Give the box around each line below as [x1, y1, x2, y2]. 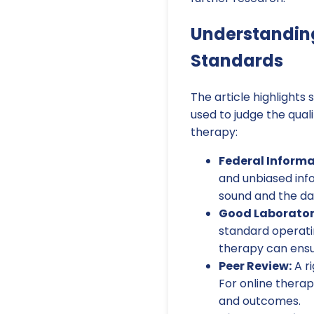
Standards [191, 48, 283, 72]
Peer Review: [219, 257, 292, 274]
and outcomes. [219, 292, 301, 309]
